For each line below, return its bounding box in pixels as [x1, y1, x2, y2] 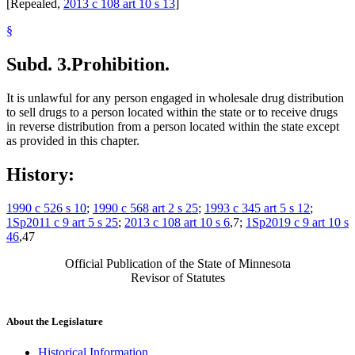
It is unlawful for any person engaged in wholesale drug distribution [6, 90, 344, 105]
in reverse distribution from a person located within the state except [6, 119, 339, 133]
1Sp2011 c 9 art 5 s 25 [6, 215, 118, 229]
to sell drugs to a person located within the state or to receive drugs [6, 105, 338, 119]
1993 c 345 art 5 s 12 [204, 200, 310, 215]
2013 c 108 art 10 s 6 [124, 215, 230, 229]
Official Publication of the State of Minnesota [64, 256, 291, 270]
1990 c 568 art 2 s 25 [93, 200, 198, 215]
